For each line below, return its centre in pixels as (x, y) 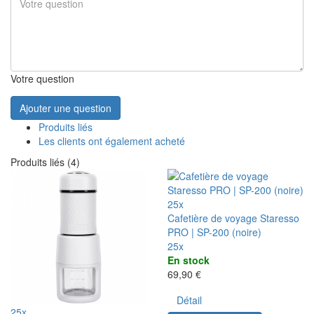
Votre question (42, 78)
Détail (189, 300)
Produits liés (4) (45, 162)
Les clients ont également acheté (112, 141)
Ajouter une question (66, 108)
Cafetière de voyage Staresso (233, 218)
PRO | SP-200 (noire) (214, 232)
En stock (189, 260)
